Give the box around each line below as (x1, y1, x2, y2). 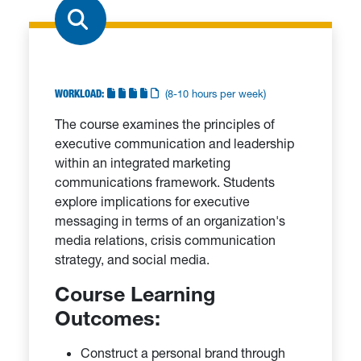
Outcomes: (55, 305, 160, 330)
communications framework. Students (55, 173, 275, 190)
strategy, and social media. (55, 251, 210, 268)
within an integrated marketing (55, 154, 230, 171)
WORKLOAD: (55, 87, 104, 100)
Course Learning (55, 280, 215, 306)
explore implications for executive (55, 193, 250, 210)
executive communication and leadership (55, 135, 294, 151)
